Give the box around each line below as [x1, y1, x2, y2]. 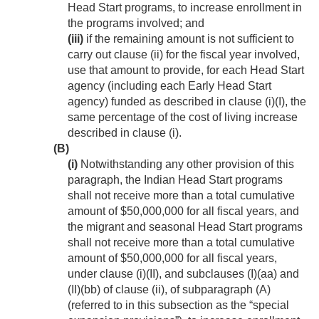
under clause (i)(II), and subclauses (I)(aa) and [68, 268, 299, 281]
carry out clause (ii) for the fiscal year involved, [68, 48, 300, 61]
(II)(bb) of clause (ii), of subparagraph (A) [68, 283, 271, 296]
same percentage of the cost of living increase [68, 111, 298, 124]
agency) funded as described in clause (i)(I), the [68, 95, 306, 108]
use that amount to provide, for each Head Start [68, 64, 304, 77]
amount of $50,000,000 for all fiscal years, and [68, 205, 299, 218]
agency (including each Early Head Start [68, 80, 271, 93]
